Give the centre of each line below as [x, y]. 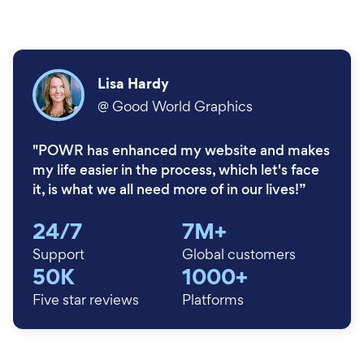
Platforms [213, 299]
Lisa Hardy [133, 83]
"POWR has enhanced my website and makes [181, 150]
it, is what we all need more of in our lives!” [169, 189]
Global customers [239, 253]
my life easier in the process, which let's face [176, 169]
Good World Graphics [182, 106]
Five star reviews [86, 299]
